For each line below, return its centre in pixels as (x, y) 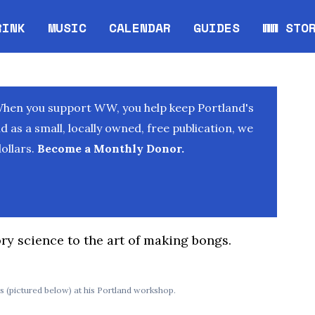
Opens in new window (183, 36)
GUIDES (217, 27)
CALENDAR (140, 27)
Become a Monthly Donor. (110, 148)
